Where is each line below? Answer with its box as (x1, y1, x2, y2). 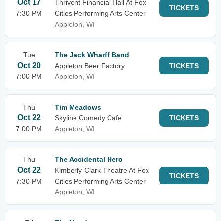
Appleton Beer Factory (55, 62, 125, 70)
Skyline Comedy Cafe (55, 114, 122, 122)
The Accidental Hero (55, 155, 123, 163)
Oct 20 (17, 61, 41, 70)
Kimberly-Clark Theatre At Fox (55, 166, 149, 174)
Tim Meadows (55, 103, 101, 111)
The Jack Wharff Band (55, 51, 129, 59)
